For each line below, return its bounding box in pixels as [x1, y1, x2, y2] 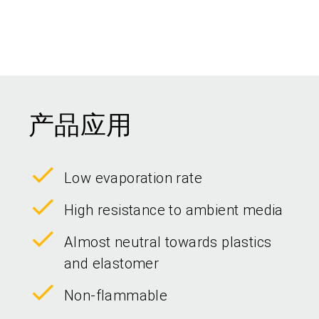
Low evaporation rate [64, 169, 202, 187]
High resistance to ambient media [64, 202, 283, 219]
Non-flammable [64, 287, 168, 304]
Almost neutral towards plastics [64, 234, 272, 251]
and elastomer [64, 255, 159, 272]
